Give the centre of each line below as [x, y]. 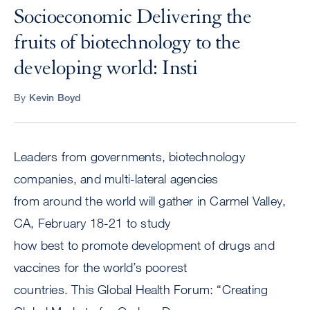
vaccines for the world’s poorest [101, 267]
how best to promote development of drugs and [144, 245]
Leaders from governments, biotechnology [129, 157]
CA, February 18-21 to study [92, 223]
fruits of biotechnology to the [127, 43]
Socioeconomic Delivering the [133, 17]
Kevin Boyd [55, 98]
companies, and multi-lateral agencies [116, 179]
